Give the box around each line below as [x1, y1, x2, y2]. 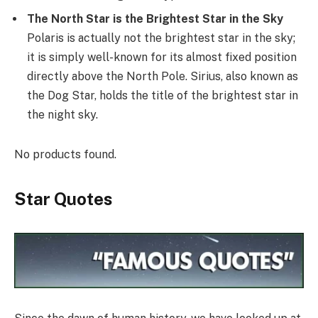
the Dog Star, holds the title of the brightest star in [27, 88, 298, 102]
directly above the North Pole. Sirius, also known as [27, 69, 298, 83]
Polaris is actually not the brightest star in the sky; [27, 31, 295, 45]
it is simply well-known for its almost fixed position [27, 50, 297, 64]
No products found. [14, 147, 116, 161]
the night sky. [27, 107, 98, 121]
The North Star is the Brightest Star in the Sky [27, 11, 283, 26]
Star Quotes [14, 188, 112, 209]
